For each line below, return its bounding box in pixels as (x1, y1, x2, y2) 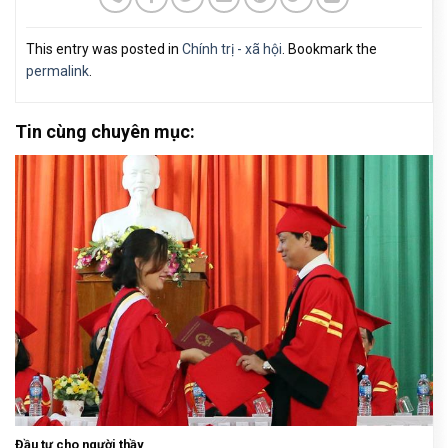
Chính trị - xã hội (182, 40, 282, 57)
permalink (26, 62, 89, 79)
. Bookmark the (282, 40, 377, 57)
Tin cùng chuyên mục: (15, 120, 195, 142)
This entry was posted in (26, 40, 182, 57)
